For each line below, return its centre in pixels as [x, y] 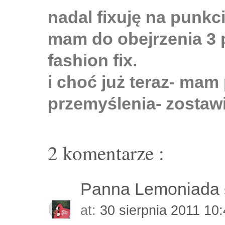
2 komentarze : [106, 152]
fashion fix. [92, 60]
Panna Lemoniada [152, 189]
